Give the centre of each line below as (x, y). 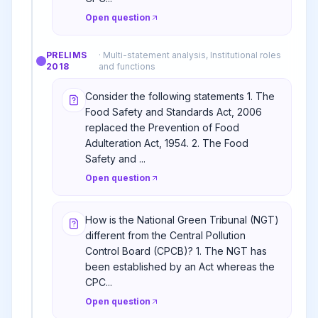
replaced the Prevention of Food (162, 127)
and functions (127, 66)
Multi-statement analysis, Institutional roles (192, 55)
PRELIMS (67, 55)
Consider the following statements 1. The (180, 96)
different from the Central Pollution (165, 235)
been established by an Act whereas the (180, 267)
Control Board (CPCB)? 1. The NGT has (176, 251)
